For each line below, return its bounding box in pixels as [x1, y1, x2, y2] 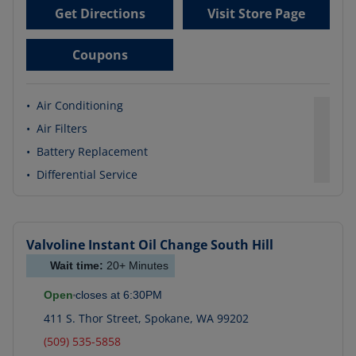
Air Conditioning [37, 98, 123, 113]
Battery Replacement [37, 144, 148, 159]
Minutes [126, 259, 168, 272]
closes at [75, 288, 120, 301]
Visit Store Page [207, 5, 305, 22]
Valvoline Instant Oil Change [26, 236, 207, 253]
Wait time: [50, 259, 106, 272]
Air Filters [37, 121, 87, 136]
